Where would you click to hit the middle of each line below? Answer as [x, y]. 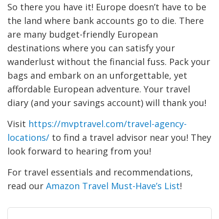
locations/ [30, 137]
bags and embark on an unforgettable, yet [97, 75]
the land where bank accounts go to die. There [106, 20]
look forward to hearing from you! [79, 151]
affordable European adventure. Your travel [99, 89]
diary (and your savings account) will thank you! [107, 102]
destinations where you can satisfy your [91, 48]
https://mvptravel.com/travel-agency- [108, 123]
